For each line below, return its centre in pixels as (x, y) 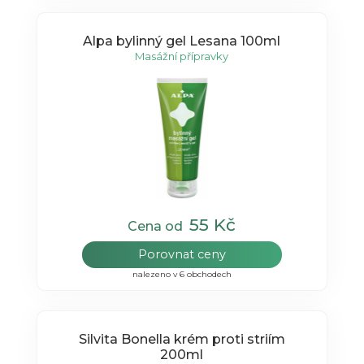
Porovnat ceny (182, 255)
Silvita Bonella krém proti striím (100, 339)
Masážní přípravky (182, 56)
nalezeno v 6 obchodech (182, 275)
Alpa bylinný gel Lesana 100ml (182, 41)
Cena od (159, 227)
